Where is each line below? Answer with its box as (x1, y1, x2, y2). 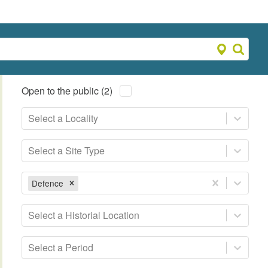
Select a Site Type (28, 144, 105, 158)
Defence (32, 176, 64, 189)
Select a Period (28, 240, 94, 255)
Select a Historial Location (28, 208, 140, 223)
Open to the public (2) (22, 84, 113, 98)
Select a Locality (28, 111, 99, 126)
